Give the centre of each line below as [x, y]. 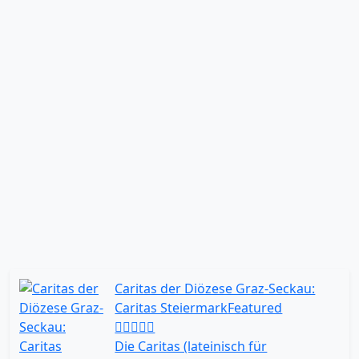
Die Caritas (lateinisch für [191, 346]
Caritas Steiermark [171, 308]
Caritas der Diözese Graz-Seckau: [215, 288]
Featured [255, 308]
